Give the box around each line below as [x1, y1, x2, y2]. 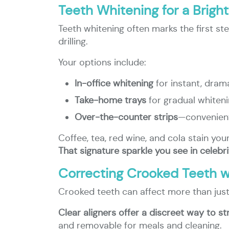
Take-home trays [75, 95, 146, 106]
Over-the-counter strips [75, 111, 178, 123]
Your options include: [58, 57, 146, 68]
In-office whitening [75, 78, 153, 89]
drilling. [58, 36, 88, 47]
